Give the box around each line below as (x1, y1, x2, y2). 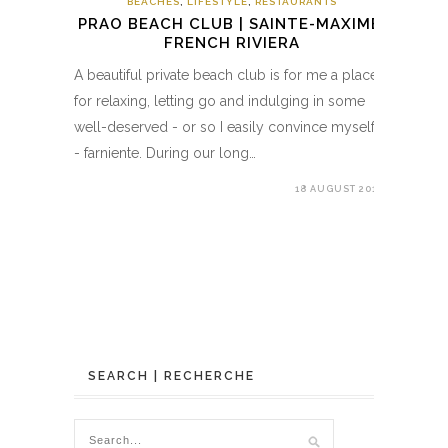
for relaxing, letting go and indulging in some (74, 92, 365, 109)
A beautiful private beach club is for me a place (74, 66, 378, 83)
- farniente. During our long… (74, 144, 256, 161)
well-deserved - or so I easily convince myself (74, 118, 375, 135)
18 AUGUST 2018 (295, 183, 384, 194)
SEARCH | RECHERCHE (88, 368, 255, 383)
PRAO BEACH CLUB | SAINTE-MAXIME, (77, 14, 386, 33)
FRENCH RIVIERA (163, 33, 300, 52)
